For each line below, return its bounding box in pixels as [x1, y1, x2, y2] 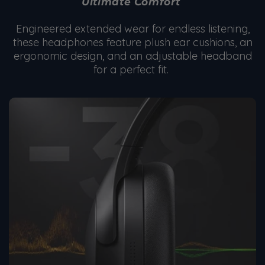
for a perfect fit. [93, 62, 172, 76]
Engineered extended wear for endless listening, [15, 21, 250, 35]
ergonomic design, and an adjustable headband [13, 49, 252, 63]
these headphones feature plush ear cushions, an [12, 35, 253, 49]
